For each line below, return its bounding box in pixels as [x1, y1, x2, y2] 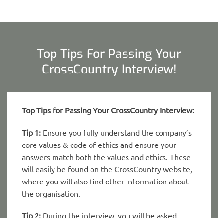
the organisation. [22, 188, 80, 198]
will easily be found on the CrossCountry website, [22, 163, 192, 174]
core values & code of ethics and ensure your [22, 139, 176, 149]
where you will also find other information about [22, 176, 189, 186]
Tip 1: [22, 127, 41, 137]
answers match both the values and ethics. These [22, 151, 191, 162]
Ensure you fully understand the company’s [41, 127, 192, 137]
